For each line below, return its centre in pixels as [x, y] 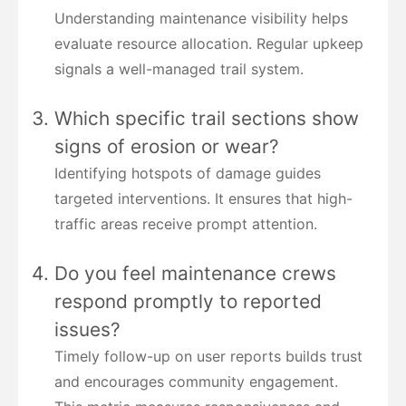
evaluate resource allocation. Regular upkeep [209, 43]
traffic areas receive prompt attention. [186, 223]
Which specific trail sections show [207, 118]
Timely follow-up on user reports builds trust [208, 356]
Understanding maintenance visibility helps [201, 18]
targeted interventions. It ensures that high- [203, 198]
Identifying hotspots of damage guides [188, 173]
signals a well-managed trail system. [179, 68]
